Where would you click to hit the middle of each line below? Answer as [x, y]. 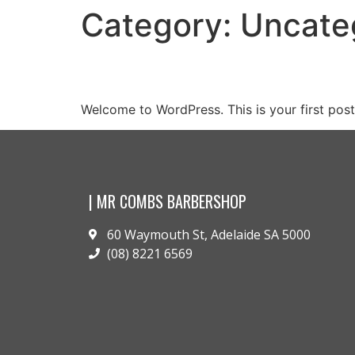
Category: [160, 25]
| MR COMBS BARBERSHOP [168, 202]
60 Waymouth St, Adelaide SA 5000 [208, 235]
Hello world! [152, 72]
